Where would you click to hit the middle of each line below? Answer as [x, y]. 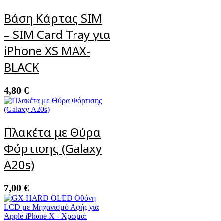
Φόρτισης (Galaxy [53, 148]
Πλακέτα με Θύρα [52, 132]
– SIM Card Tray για [57, 34]
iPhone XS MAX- [47, 50]
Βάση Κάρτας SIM [53, 18]
